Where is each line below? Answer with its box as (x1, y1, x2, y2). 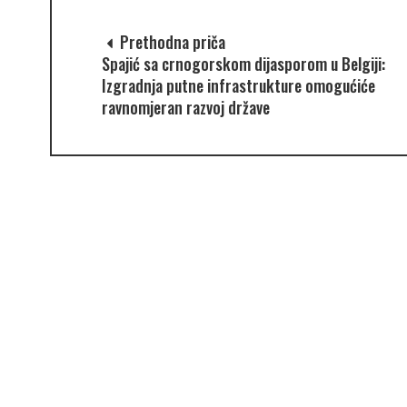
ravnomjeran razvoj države (101, 94, 270, 119)
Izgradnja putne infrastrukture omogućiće (101, 73, 375, 97)
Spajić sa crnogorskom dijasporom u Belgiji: (101, 51, 385, 75)
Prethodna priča (115, 29, 225, 54)
